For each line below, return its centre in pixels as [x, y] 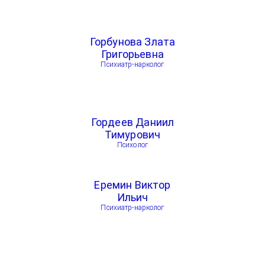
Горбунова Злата [132, 42]
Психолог [132, 145]
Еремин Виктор [132, 185]
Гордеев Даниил [132, 122]
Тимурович [132, 135]
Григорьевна [132, 54]
